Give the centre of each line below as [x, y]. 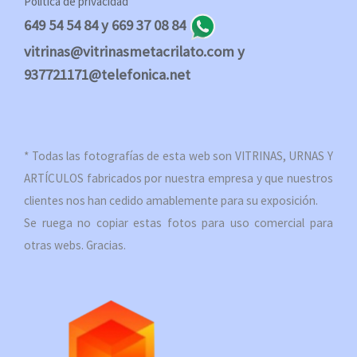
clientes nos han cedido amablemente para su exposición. [171, 201]
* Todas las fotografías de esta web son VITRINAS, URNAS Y [178, 156]
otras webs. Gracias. [75, 245]
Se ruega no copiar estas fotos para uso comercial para [178, 223]
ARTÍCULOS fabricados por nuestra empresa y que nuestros [178, 178]
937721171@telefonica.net [107, 75]
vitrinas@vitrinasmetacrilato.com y [134, 52]
